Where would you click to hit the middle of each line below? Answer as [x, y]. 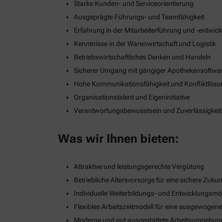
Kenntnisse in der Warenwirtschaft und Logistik [145, 44]
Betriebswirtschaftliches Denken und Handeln [142, 57]
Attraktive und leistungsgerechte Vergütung [139, 167]
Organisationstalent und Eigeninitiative [132, 97]
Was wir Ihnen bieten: [118, 139]
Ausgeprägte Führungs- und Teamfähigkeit [139, 17]
